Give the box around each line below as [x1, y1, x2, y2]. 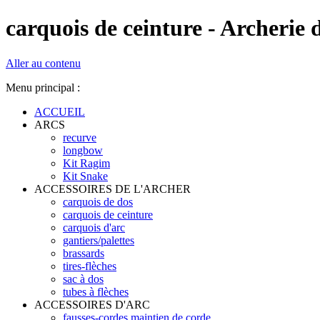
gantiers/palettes [63, 234, 134, 246]
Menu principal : [6, 81, 80, 94]
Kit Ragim [63, 156, 110, 169]
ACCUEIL [34, 105, 85, 118]
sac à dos [63, 272, 104, 285]
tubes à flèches [63, 285, 129, 298]
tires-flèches [63, 259, 116, 272]
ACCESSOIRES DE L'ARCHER [34, 182, 191, 195]
